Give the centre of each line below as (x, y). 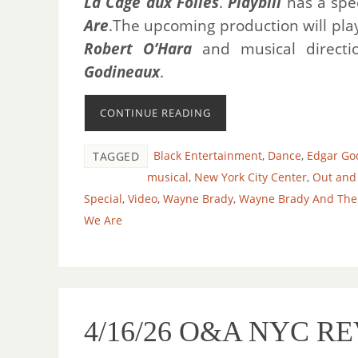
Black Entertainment (208, 155)
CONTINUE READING (155, 112)
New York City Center (251, 177)
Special (103, 198)
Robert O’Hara (138, 48)
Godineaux (122, 72)
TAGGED (116, 156)
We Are (103, 220)
